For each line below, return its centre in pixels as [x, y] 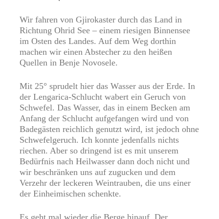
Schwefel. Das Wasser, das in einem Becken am [105, 108]
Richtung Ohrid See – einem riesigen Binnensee [105, 31]
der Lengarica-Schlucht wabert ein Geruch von [103, 97]
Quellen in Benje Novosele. [69, 63]
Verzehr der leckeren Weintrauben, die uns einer [105, 183]
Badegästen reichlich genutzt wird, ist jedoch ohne [109, 129]
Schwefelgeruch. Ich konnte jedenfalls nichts [99, 140]
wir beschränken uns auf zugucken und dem [98, 172]
